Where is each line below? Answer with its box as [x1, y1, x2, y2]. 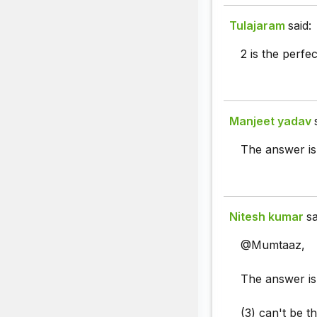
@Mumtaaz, [241, 238, 305, 253]
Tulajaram [229, 18, 285, 33]
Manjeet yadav [229, 114, 311, 129]
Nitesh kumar [229, 209, 304, 224]
